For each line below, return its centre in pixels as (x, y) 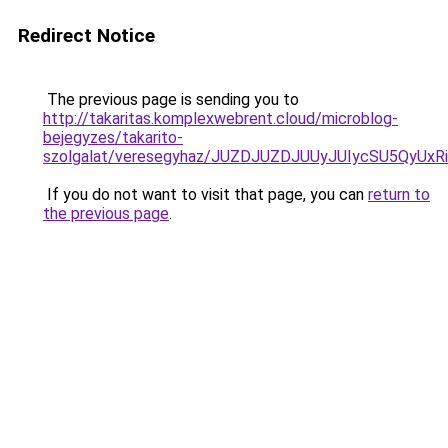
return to (399, 194)
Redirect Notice (86, 35)
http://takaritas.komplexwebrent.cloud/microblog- (220, 118)
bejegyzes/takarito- (113, 137)
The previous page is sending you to (171, 99)
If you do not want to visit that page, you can (205, 194)
